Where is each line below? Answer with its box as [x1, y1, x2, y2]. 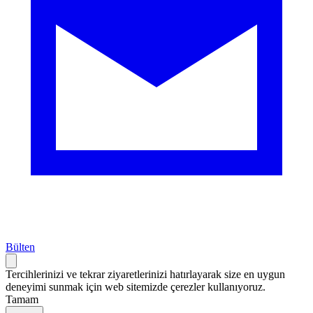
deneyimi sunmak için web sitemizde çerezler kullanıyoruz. [6, 280, 265, 293]
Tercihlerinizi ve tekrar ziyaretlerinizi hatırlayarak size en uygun [6, 268, 285, 280]
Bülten [6, 240, 35, 253]
